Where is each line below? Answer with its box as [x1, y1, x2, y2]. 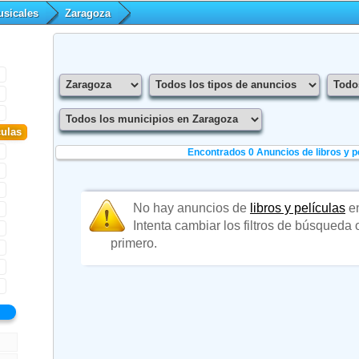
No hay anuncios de [132, 200, 250, 215]
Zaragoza [65, 7, 111, 20]
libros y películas [249, 200, 345, 215]
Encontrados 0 [188, 146, 257, 158]
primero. [110, 236, 157, 250]
